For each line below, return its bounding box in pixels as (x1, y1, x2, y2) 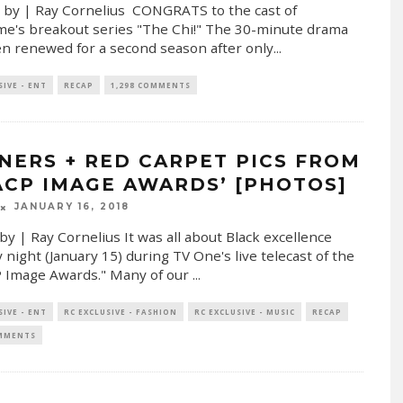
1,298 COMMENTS (110, 80, 191, 91)
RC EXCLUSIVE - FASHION (63, 306, 177, 317)
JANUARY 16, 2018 (13, 201, 130, 213)
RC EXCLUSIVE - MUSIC (193, 306, 295, 317)
